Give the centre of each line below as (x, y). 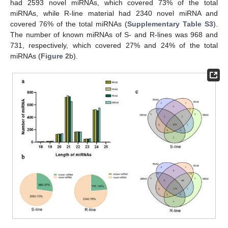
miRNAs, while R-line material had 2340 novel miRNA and (114, 13)
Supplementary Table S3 (170, 24)
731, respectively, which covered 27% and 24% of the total (114, 45)
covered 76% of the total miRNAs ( (69, 24)
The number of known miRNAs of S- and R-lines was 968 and (114, 34)
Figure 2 (55, 56)
